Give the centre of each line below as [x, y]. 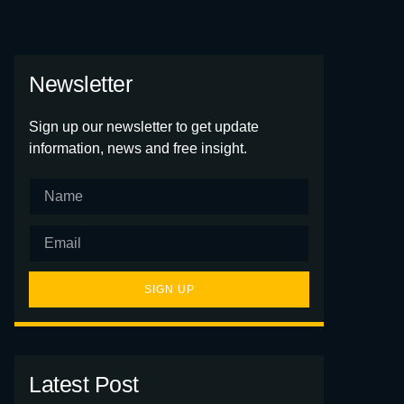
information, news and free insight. [138, 148]
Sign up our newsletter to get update [144, 127]
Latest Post [84, 384]
